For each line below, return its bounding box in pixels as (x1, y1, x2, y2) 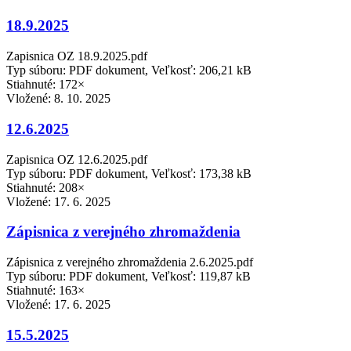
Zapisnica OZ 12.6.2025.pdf (6, 152, 147, 166)
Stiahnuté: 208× (6, 180, 85, 194)
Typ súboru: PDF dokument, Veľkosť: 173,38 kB (6, 166, 251, 180)
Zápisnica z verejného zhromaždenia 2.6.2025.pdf (6, 255, 253, 269)
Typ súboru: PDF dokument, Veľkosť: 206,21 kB (6, 63, 251, 78)
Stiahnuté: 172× (6, 78, 85, 92)
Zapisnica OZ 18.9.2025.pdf (6, 49, 147, 63)
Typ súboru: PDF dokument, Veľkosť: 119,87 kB (6, 270, 251, 283)
